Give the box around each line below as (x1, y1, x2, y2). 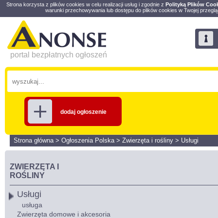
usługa (22, 201, 42, 209)
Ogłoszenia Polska (61, 137, 114, 144)
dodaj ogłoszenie (60, 109, 107, 115)
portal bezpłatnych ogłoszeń (10, 51, 107, 59)
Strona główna (14, 137, 54, 144)
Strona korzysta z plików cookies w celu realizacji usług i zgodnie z (6, 1, 165, 7)
